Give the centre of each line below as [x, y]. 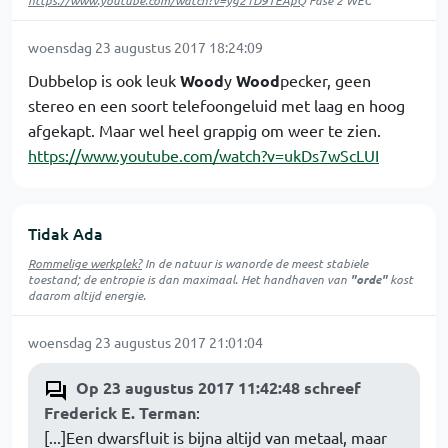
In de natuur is [183, 263]
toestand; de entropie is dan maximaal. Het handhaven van [189, 279]
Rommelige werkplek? [85, 263]
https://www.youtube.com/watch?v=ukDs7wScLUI [203, 155]
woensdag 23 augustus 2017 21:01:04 [145, 342]
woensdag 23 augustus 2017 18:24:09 [145, 47]
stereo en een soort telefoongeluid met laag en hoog [216, 105]
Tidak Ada [65, 233]
